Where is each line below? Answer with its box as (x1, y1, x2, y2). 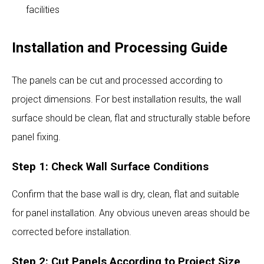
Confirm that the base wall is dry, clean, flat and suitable (12, 188, 239, 200)
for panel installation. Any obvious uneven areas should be (12, 207, 250, 219)
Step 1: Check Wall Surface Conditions (12, 160, 209, 173)
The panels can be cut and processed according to (12, 74, 223, 86)
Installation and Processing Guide (12, 39, 227, 56)
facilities (26, 4, 60, 15)
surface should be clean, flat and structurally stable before (12, 112, 250, 124)
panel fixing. (12, 131, 61, 143)
